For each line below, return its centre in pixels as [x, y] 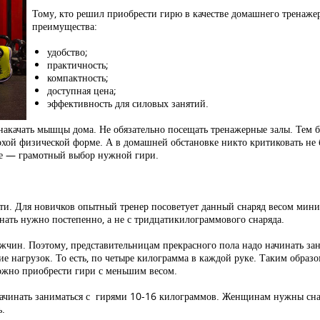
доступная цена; [81, 90]
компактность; [77, 77]
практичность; [77, 65]
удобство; [67, 52]
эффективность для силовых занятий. [127, 103]
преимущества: [64, 26]
